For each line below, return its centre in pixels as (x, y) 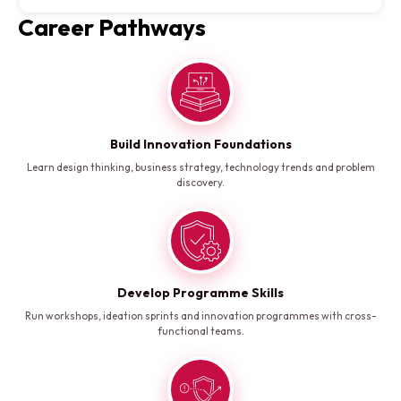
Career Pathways (112, 28)
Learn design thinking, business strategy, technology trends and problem (200, 167)
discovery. (200, 183)
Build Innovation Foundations (200, 145)
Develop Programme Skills (200, 293)
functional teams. (200, 331)
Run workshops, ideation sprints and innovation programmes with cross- (200, 316)
